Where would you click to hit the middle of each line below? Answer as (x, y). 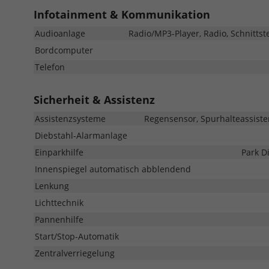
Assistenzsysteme (70, 118)
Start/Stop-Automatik (77, 236)
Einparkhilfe (59, 152)
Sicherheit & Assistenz (94, 99)
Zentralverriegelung (75, 253)
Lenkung (52, 186)
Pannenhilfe (59, 219)
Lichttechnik (59, 202)
